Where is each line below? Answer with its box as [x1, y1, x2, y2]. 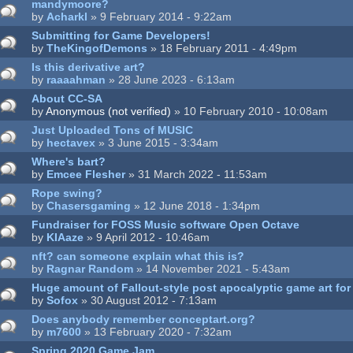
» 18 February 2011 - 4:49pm [147, 42, 298, 55]
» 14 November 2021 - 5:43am [133, 262, 291, 276]
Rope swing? [32, 187, 103, 200]
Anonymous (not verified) [46, 105, 172, 118]
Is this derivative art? [32, 61, 146, 74]
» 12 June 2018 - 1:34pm [131, 199, 261, 213]
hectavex [46, 136, 96, 150]
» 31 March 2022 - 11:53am [125, 168, 268, 181]
